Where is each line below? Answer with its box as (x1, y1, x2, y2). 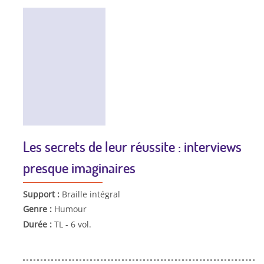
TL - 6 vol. (54, 219, 91, 230)
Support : (22, 188, 62, 200)
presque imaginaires (22, 158, 136, 177)
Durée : (22, 219, 54, 230)
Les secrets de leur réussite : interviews (22, 137, 242, 156)
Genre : (22, 203, 54, 215)
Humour (54, 203, 87, 215)
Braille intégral (61, 188, 120, 200)
